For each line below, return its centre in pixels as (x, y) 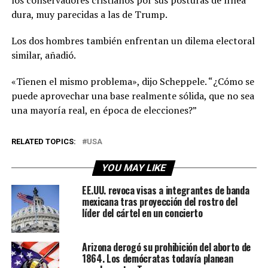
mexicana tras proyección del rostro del (159, 201)
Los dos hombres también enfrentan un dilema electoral (133, 40)
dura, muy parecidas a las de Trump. (89, 14)
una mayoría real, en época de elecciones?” (104, 110)
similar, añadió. (43, 55)
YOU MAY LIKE (134, 167)
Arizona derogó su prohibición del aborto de (166, 247)
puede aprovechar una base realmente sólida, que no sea (133, 95)
